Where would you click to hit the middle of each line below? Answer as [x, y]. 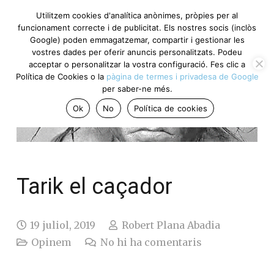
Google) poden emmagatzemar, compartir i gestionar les [137, 40]
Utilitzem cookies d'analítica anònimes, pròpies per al [137, 15]
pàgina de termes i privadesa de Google [182, 76]
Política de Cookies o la [61, 76]
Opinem [52, 243]
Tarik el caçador [94, 187]
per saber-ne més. [137, 89]
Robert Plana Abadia [171, 225]
